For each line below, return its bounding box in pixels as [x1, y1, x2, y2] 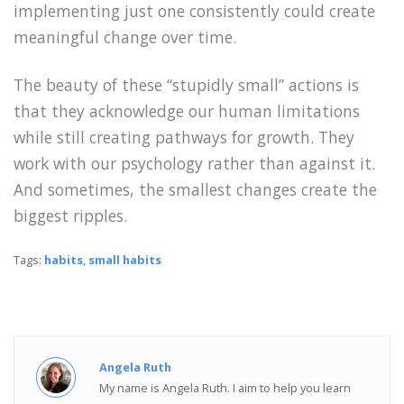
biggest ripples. [14, 204, 127, 226]
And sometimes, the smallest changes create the [14, 178, 377, 200]
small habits [88, 252, 161, 269]
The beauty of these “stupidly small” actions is [14, 73, 359, 96]
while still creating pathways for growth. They [14, 125, 354, 148]
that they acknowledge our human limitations [14, 99, 360, 122]
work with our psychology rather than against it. [14, 151, 375, 174]
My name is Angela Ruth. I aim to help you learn [99, 380, 352, 397]
